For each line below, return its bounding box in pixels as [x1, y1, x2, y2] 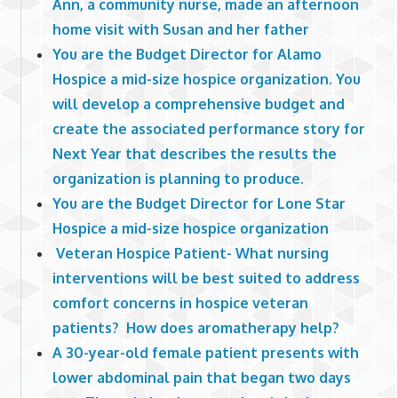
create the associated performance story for [52, 119, 365, 138]
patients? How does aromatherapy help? [52, 318, 339, 337]
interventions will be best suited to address [52, 268, 360, 287]
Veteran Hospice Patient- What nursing [52, 243, 329, 262]
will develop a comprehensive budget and [52, 94, 345, 113]
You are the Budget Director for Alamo [52, 44, 322, 63]
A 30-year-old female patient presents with [52, 343, 359, 362]
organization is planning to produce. [52, 169, 304, 187]
